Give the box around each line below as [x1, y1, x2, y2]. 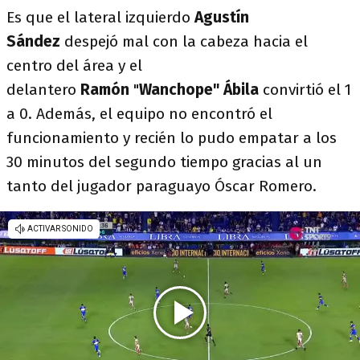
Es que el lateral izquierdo [6, 8, 194, 27]
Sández [6, 32, 60, 51]
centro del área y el [6, 56, 142, 75]
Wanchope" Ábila [139, 80, 259, 99]
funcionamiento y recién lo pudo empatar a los [6, 129, 337, 147]
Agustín [194, 8, 249, 27]
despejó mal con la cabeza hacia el [60, 32, 308, 51]
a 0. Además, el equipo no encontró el [6, 104, 272, 123]
